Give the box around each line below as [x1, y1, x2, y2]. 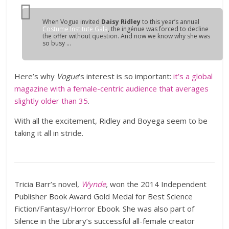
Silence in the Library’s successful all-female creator [14, 216, 195, 226]
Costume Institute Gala [42, 25, 108, 33]
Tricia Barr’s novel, [14, 179, 82, 189]
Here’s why [14, 71, 57, 81]
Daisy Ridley [101, 17, 141, 26]
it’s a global [173, 71, 213, 81]
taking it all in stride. [14, 128, 84, 138]
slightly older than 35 [14, 96, 88, 106]
